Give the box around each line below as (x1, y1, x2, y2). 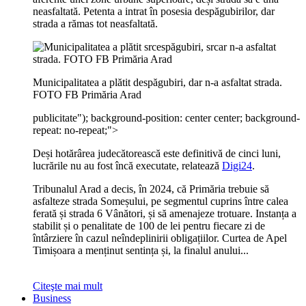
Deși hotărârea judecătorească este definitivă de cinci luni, (33, 148, 281, 159)
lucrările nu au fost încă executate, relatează (33, 160, 222, 171)
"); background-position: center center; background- (77, 112, 300, 124)
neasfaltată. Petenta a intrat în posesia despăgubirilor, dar (33, 5, 275, 17)
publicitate (33, 112, 77, 124)
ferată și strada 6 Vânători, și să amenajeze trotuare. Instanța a (33, 208, 296, 219)
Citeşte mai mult (33, 280, 102, 292)
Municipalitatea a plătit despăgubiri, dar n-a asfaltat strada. (33, 76, 282, 88)
